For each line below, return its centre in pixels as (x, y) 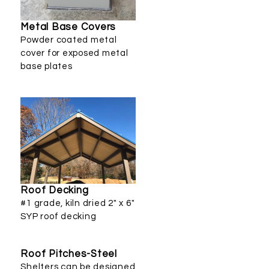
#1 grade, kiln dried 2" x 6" (78, 204)
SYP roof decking (59, 217)
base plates (47, 67)
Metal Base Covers (68, 27)
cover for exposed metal (74, 53)
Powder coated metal (69, 40)
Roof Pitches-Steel (69, 254)
